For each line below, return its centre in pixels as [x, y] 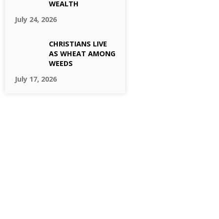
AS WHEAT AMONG [82, 54]
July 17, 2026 [36, 79]
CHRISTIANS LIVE [78, 44]
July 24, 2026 [36, 19]
